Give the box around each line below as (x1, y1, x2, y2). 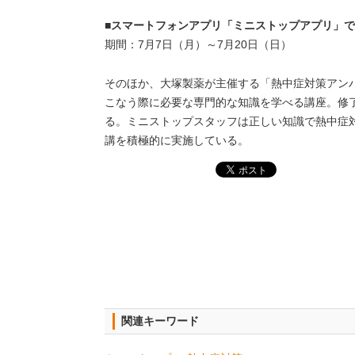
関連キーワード (121, 315, 199, 328)
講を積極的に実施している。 (105, 133, 249, 147)
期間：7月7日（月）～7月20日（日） (105, 38, 292, 52)
